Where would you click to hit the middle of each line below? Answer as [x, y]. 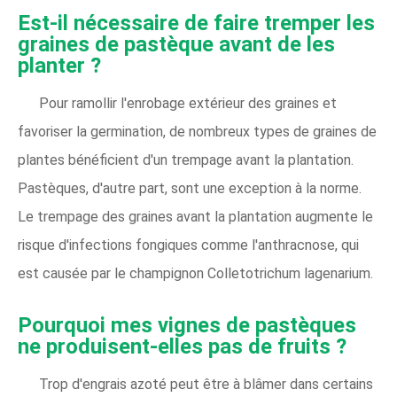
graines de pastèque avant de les [176, 44]
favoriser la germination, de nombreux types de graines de [197, 132]
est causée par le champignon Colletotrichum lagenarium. [195, 273]
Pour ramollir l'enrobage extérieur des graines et [188, 103]
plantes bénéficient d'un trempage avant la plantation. [186, 160]
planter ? [59, 66]
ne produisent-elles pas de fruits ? [182, 346]
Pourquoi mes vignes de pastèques [187, 325]
